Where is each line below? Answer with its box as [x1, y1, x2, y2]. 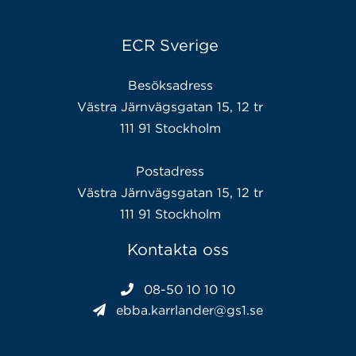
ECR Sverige [122, 36, 219, 53]
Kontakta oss [127, 240, 229, 257]
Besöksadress [127, 77, 213, 92]
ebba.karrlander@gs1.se [116, 302, 263, 317]
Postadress [136, 163, 204, 178]
